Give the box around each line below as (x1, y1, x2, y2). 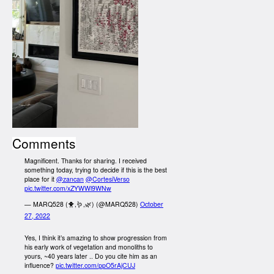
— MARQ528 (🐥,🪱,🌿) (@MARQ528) (24, 199, 140, 209)
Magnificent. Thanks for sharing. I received (24, 156, 147, 166)
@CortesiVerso (86, 174, 130, 184)
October (140, 199, 163, 209)
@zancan (56, 174, 84, 184)
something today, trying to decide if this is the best (24, 165, 167, 175)
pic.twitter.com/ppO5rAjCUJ (56, 260, 135, 270)
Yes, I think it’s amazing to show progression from (24, 232, 167, 242)
